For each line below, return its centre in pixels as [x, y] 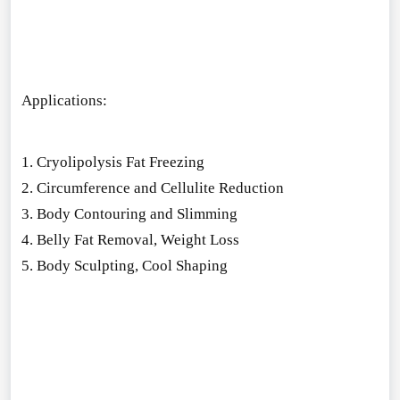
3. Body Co [56, 214]
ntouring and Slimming [164, 214]
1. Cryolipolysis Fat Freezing [112, 162]
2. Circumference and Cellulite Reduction [152, 188]
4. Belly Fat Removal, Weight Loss [130, 240]
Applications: [64, 100]
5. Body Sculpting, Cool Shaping [124, 266]
